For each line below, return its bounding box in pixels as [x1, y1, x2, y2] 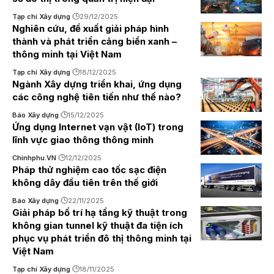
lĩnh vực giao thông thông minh [12, 134, 154, 146]
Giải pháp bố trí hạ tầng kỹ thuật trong [12, 207, 187, 218]
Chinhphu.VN [12, 154, 56, 162]
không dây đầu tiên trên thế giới [12, 177, 158, 188]
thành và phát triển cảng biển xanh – [12, 35, 177, 47]
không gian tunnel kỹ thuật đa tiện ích [12, 220, 183, 231]
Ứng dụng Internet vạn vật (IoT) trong [12, 121, 183, 133]
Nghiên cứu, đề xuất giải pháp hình [12, 23, 169, 34]
